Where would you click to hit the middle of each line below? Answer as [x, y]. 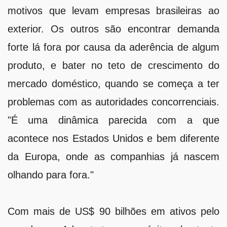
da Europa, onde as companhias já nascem [113, 156]
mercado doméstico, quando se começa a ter [113, 83]
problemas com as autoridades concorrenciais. [113, 102]
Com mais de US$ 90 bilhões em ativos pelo [113, 211]
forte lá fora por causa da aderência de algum [113, 47]
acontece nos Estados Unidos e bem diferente [113, 138]
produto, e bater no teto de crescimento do [113, 65]
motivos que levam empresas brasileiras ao [113, 10]
